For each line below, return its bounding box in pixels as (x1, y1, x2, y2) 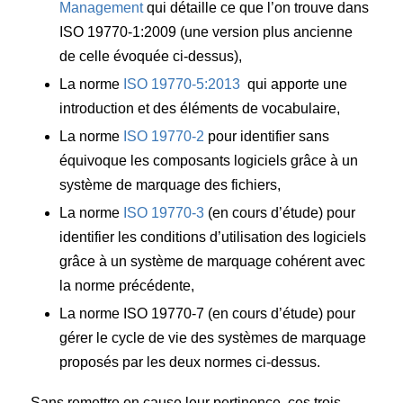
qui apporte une (240, 76, 348, 92)
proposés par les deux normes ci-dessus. (59, 354, 321, 370)
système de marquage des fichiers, (59, 176, 282, 193)
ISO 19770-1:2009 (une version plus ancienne (59, 23, 354, 40)
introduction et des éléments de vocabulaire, (59, 100, 341, 116)
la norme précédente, (59, 277, 195, 293)
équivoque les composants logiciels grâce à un (59, 152, 359, 168)
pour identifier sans (204, 128, 330, 144)
